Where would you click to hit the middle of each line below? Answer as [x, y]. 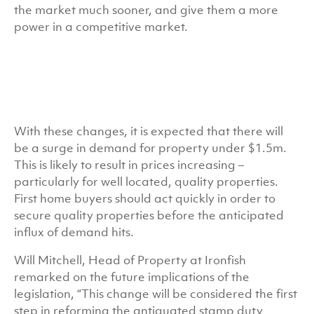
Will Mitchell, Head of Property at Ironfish [130, 260]
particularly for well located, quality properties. [146, 182]
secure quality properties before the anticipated [149, 215]
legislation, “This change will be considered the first [156, 294]
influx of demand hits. [74, 232]
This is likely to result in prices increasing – [129, 165]
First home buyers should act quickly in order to [145, 198]
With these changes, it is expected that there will [149, 131]
